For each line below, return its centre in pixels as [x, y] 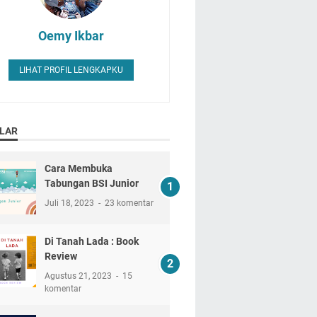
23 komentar [129, 203]
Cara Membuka [78, 168]
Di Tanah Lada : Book [91, 241]
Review [60, 256]
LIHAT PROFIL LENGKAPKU [71, 70]
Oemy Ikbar [71, 35]
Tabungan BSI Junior [91, 183]
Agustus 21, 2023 [79, 276]
